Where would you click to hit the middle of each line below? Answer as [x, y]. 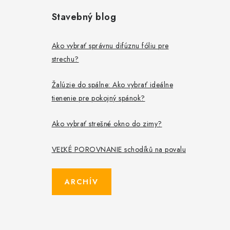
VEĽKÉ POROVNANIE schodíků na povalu [119, 150]
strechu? [65, 59]
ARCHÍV [81, 182]
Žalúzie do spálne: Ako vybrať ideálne [112, 85]
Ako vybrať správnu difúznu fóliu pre [110, 46]
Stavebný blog [84, 17]
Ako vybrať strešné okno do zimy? [107, 124]
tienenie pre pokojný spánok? [98, 98]
